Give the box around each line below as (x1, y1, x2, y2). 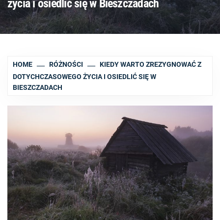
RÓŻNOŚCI (49, 60, 83, 68)
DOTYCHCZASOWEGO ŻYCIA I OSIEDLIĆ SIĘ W (13, 72, 156, 81)
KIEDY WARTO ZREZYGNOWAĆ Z (100, 60, 202, 68)
